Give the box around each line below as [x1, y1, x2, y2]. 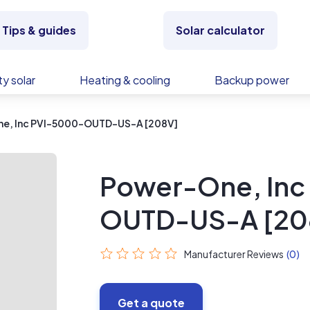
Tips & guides [1, 23, 76, 37]
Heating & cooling [80, 73, 170, 87]
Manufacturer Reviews [184, 248, 284, 260]
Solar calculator [176, 23, 266, 37]
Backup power [215, 73, 289, 87]
